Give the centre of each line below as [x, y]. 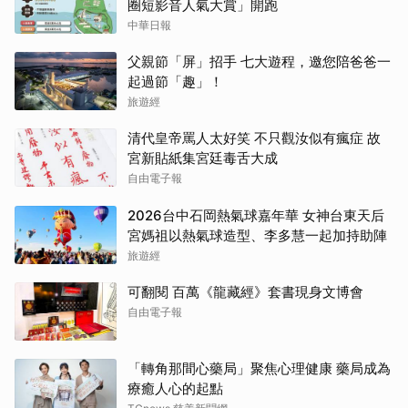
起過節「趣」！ [175, 82]
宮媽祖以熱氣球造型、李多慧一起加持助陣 [257, 236]
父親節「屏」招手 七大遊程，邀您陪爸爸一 [259, 62]
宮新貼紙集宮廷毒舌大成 [203, 158]
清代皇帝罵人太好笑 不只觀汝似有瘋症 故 [254, 138]
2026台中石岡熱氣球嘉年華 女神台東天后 [256, 216]
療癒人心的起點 [175, 389]
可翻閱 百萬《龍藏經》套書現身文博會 [245, 292]
